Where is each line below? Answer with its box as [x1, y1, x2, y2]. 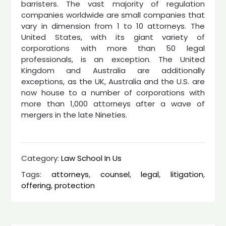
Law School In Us [61, 152, 122, 163]
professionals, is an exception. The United [21, 54, 205, 65]
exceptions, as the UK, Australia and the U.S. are [21, 76, 205, 87]
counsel [100, 168, 130, 180]
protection [54, 180, 95, 191]
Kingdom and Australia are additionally [21, 65, 205, 76]
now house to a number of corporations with [21, 87, 205, 98]
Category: [21, 152, 62, 163]
